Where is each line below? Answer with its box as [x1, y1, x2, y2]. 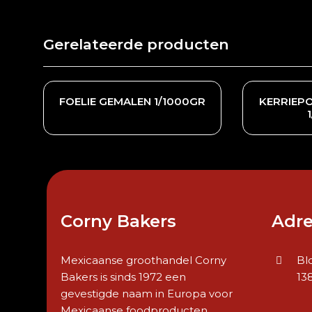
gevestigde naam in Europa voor [61, 287, 233, 300]
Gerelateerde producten [43, 36, 229, 53]
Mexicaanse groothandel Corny [61, 253, 227, 267]
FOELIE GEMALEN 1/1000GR [59, 95, 206, 108]
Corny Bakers [61, 211, 177, 231]
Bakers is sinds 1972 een [61, 270, 187, 283]
